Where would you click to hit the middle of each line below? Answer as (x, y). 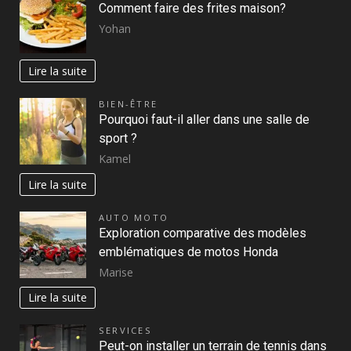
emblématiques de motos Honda (188, 251)
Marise (116, 272)
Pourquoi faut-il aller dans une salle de (204, 120)
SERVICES (125, 331)
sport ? (118, 139)
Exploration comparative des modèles (203, 233)
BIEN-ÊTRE (128, 104)
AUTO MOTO (134, 217)
